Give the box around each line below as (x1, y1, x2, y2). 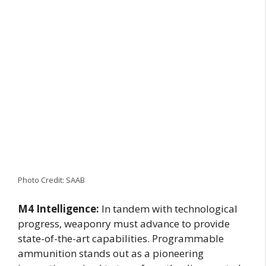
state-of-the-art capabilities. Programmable (18, 231, 224, 245)
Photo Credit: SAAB (18, 175, 85, 186)
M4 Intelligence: (18, 201, 99, 216)
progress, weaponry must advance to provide (18, 216, 230, 230)
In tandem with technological (99, 201, 237, 216)
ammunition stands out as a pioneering (18, 246, 204, 260)
